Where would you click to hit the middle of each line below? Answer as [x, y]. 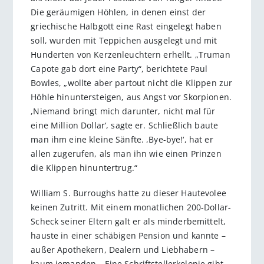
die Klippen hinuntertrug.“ [84, 168]
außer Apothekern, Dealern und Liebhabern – [123, 249]
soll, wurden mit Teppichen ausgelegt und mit [124, 41]
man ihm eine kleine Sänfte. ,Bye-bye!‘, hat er [122, 140]
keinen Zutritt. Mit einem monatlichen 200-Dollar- [131, 207]
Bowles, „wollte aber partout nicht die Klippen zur [132, 83]
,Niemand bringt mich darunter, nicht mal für [123, 111]
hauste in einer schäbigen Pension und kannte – [128, 235]
